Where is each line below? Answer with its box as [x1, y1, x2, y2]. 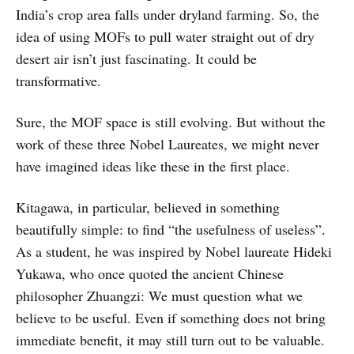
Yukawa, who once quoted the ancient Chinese [16, 264, 284, 284]
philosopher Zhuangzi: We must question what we [16, 286, 303, 306]
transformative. [16, 71, 101, 91]
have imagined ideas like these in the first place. [16, 156, 290, 176]
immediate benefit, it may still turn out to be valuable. [16, 330, 325, 350]
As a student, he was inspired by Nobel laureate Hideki [16, 242, 332, 262]
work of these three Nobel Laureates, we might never [16, 134, 319, 154]
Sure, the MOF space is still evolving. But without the [16, 112, 326, 132]
